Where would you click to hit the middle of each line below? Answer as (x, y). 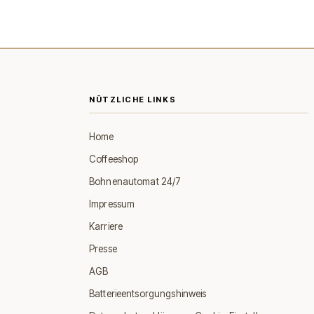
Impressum (112, 204)
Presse (103, 249)
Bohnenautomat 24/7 (135, 182)
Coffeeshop (114, 159)
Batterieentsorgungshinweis (148, 294)
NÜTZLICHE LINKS (133, 99)
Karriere (106, 226)
